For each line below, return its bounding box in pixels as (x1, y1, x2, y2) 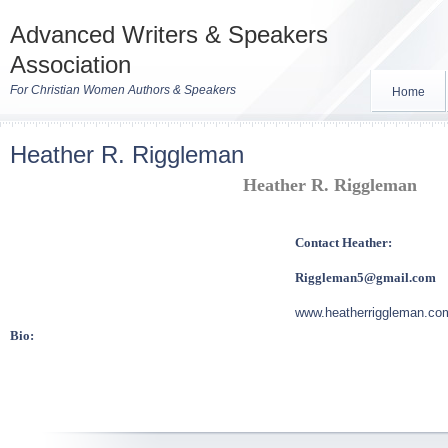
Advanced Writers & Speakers (10, 21, 328, 48)
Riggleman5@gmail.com (295, 270, 436, 285)
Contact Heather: (295, 235, 395, 250)
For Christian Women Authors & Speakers (10, 83, 236, 97)
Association (10, 51, 131, 78)
